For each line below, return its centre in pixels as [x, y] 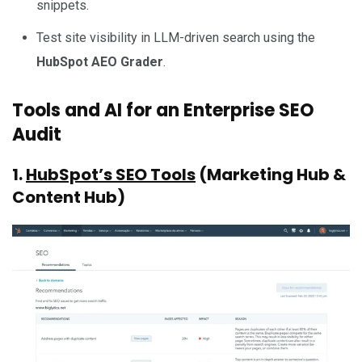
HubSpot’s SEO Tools [111, 174]
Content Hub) [69, 197]
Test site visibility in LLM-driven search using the [176, 37]
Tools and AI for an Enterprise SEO [163, 110]
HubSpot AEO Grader [100, 61]
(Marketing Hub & [271, 174]
